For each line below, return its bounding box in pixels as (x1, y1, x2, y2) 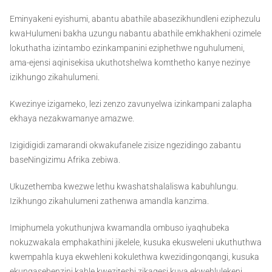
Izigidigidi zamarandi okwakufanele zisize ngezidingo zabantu (10, 140, 241, 151)
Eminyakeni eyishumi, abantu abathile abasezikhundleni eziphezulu (10, 14, 260, 24)
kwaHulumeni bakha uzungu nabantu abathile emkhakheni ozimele (10, 29, 261, 39)
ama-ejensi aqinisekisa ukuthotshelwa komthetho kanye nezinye (10, 58, 250, 68)
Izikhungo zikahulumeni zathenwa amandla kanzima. (10, 196, 209, 206)
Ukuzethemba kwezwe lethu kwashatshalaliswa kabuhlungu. (10, 182, 238, 192)
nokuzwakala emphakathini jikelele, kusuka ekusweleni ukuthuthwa (10, 237, 262, 248)
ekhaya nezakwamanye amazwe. (10, 114, 134, 124)
